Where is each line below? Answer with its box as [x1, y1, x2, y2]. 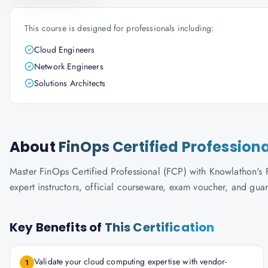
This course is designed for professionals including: [25, 22, 214, 34]
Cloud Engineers [34, 44, 95, 56]
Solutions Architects [34, 77, 106, 89]
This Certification [104, 219, 215, 236]
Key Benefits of [10, 219, 105, 236]
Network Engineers [34, 60, 103, 72]
